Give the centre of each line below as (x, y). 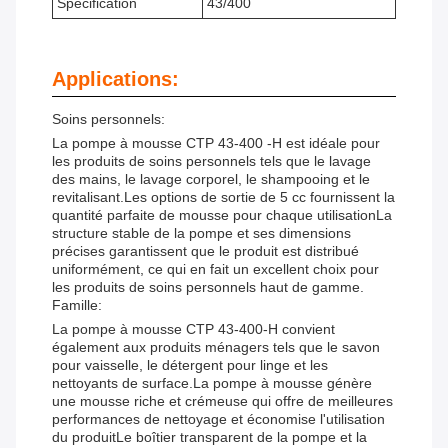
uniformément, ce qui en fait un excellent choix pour (215, 269)
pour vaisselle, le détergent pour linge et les (190, 365)
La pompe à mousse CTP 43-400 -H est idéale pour (216, 143)
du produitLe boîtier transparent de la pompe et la (209, 437)
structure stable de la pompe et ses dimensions (201, 233)
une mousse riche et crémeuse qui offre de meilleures (222, 401)
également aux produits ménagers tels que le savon (216, 347)
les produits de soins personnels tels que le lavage (211, 161)
